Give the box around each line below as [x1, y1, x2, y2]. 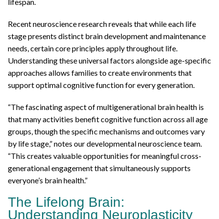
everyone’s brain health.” [8, 175, 88, 185]
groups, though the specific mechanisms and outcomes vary [8, 126, 205, 136]
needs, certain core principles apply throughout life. [8, 43, 177, 53]
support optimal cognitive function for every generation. [8, 80, 195, 89]
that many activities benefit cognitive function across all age [8, 114, 208, 124]
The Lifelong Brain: [8, 194, 125, 210]
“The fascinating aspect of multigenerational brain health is [8, 102, 204, 111]
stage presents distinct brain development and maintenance [8, 31, 206, 41]
